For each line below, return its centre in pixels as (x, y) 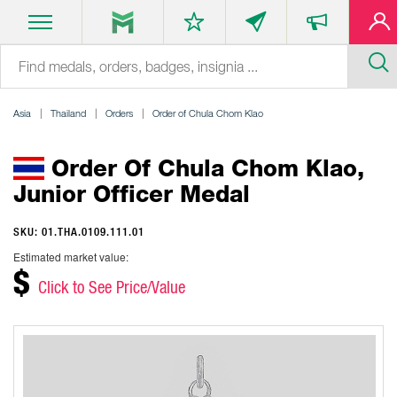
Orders (119, 113)
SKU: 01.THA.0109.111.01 (79, 232)
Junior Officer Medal (132, 194)
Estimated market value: (71, 257)
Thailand (68, 113)
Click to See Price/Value (112, 287)
